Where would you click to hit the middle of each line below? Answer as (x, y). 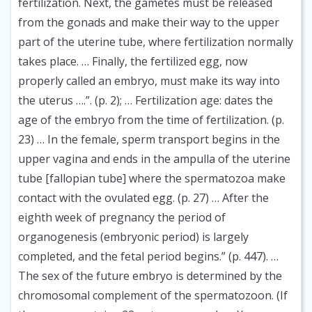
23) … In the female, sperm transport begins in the (149, 140)
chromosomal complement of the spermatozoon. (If (153, 296)
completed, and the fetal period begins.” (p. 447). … (148, 257)
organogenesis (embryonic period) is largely (133, 237)
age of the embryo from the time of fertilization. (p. (151, 120)
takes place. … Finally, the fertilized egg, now (133, 62)
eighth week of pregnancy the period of (122, 218)
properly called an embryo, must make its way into (149, 81)
